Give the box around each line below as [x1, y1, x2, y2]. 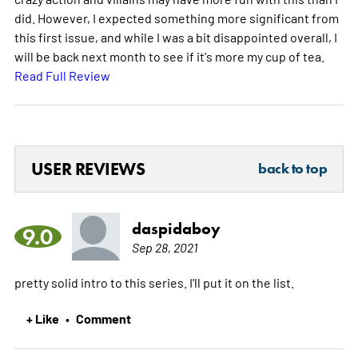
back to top [258, 159, 328, 177]
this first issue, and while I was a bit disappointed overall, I [14, 28, 337, 45]
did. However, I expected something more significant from [14, 9, 339, 26]
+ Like [26, 308, 59, 327]
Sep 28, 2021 [131, 238, 197, 255]
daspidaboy [131, 218, 221, 238]
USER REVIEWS [30, 157, 145, 180]
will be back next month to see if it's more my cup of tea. [14, 47, 324, 64]
